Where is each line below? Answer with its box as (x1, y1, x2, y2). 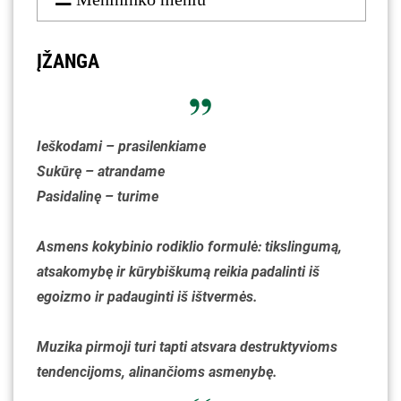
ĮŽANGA (37, 49, 99, 73)
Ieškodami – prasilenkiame (37, 137, 206, 155)
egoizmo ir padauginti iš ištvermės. (37, 287, 258, 305)
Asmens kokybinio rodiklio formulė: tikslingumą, (37, 237, 342, 255)
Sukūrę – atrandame (37, 162, 165, 180)
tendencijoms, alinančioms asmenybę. (37, 363, 277, 380)
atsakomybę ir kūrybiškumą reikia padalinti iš (37, 262, 320, 280)
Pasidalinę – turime (37, 187, 158, 205)
